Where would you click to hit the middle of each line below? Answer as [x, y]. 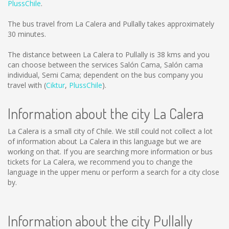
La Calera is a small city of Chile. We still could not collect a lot [110, 131]
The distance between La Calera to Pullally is [82, 54]
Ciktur [55, 85]
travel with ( [27, 85]
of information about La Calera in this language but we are [105, 141]
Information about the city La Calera [106, 113]
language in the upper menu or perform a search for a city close [113, 172]
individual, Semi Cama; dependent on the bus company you [105, 75]
